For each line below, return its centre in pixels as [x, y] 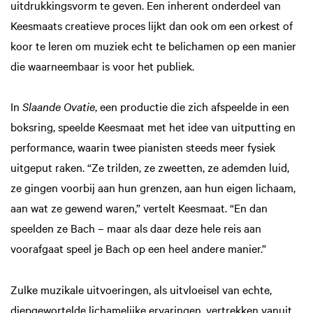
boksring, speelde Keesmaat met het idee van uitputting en [153, 127]
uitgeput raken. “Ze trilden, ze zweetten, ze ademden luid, [150, 167]
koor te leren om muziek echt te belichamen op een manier [153, 46]
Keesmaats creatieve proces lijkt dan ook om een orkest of [152, 26]
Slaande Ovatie [59, 107]
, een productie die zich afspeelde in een [192, 107]
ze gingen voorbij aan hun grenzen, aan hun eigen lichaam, [153, 188]
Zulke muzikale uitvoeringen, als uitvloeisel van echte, [141, 289]
